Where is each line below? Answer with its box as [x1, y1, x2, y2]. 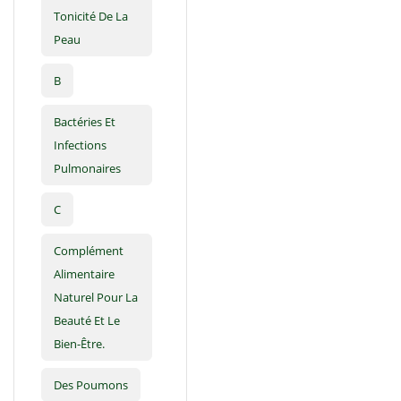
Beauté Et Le [54, 312, 120, 329]
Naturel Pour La [54, 289, 138, 306]
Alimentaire [54, 266, 115, 283]
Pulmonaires [54, 160, 121, 177]
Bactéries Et [54, 114, 115, 131]
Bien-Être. [54, 336, 105, 353]
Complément [54, 243, 124, 260]
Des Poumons [54, 377, 128, 394]
